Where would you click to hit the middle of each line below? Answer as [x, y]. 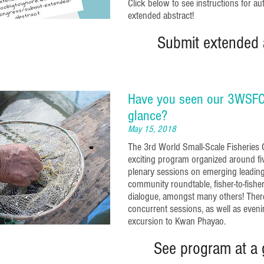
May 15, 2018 [152, 129]
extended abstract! [161, 16]
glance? [148, 115]
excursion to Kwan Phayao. [178, 221]
